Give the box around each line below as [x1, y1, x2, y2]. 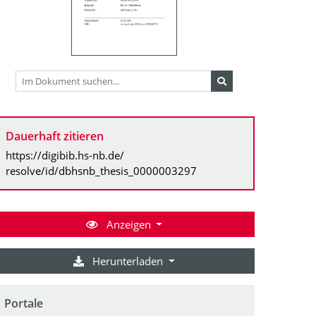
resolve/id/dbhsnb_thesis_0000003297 [6, 163, 197, 178]
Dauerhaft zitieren [6, 128, 104, 144]
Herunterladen [90, 253, 166, 268]
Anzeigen [103, 217, 154, 231]
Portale [4, 295, 43, 311]
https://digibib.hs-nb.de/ [6, 147, 124, 162]
